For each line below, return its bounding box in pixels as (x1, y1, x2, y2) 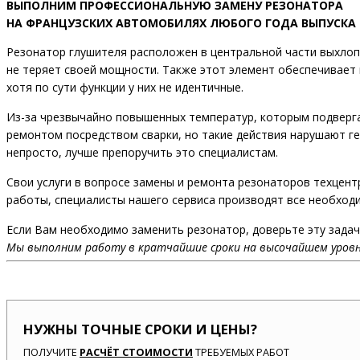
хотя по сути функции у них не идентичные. (6, 80, 243, 96)
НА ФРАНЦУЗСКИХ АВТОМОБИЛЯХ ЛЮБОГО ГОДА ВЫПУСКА (6, 15, 356, 31)
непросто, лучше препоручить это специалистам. (6, 145, 278, 161)
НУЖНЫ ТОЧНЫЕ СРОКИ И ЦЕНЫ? (23, 320, 257, 339)
